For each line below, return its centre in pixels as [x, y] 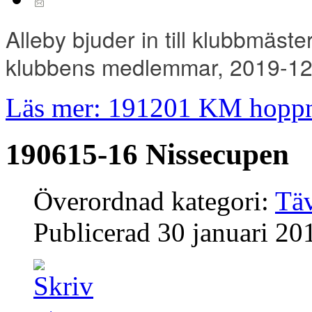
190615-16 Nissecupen [147, 155]
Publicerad [95, 233]
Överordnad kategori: [154, 201]
